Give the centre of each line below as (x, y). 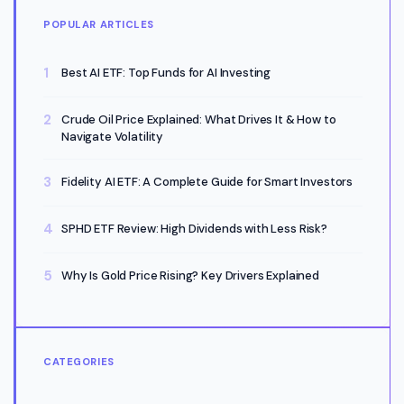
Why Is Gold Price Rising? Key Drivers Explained (190, 276)
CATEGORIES (79, 362)
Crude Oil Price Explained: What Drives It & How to (199, 120)
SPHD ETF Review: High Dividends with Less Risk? (194, 229)
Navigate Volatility (113, 137)
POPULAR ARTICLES (99, 24)
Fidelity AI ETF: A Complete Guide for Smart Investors (207, 182)
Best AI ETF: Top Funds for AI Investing (166, 73)
